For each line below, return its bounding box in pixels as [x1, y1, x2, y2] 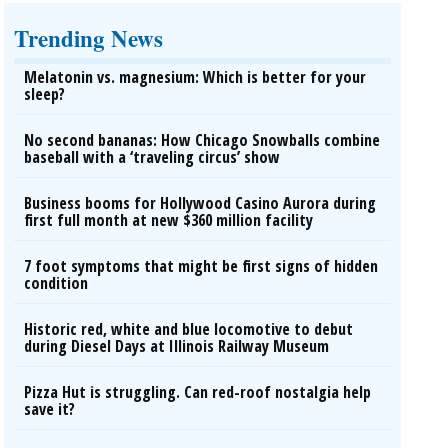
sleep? [24, 83, 66, 105]
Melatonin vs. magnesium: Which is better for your [24, 66, 367, 88]
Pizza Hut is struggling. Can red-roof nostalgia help [24, 381, 372, 403]
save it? [24, 398, 76, 420]
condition [24, 272, 89, 294]
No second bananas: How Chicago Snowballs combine [24, 129, 381, 151]
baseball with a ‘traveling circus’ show [24, 146, 281, 168]
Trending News [14, 21, 164, 55]
